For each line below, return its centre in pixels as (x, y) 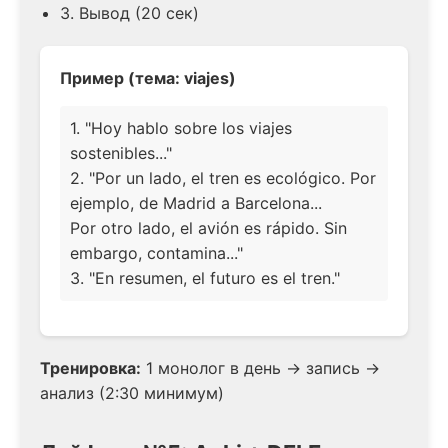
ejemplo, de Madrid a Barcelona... (196, 202)
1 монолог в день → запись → (260, 367)
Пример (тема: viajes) (148, 77)
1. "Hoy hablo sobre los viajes (181, 127)
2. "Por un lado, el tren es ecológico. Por (223, 177)
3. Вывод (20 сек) (129, 12)
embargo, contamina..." (156, 252)
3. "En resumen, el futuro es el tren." (205, 277)
